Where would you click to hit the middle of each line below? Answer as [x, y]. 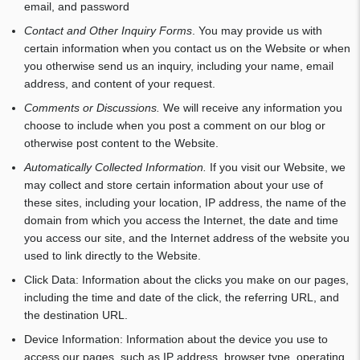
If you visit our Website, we [278, 167]
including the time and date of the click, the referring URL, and [182, 297]
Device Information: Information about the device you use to [176, 339]
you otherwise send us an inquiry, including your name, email [179, 66]
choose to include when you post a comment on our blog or [175, 125]
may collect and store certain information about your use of [174, 185]
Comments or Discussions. [94, 108]
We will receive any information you [253, 108]
